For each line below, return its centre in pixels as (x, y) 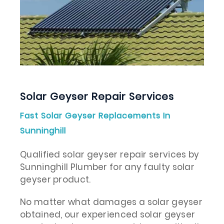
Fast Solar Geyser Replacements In (95, 115)
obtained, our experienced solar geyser (108, 214)
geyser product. (55, 179)
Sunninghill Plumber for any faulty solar (107, 167)
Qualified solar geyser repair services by (111, 154)
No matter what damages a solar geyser (111, 202)
